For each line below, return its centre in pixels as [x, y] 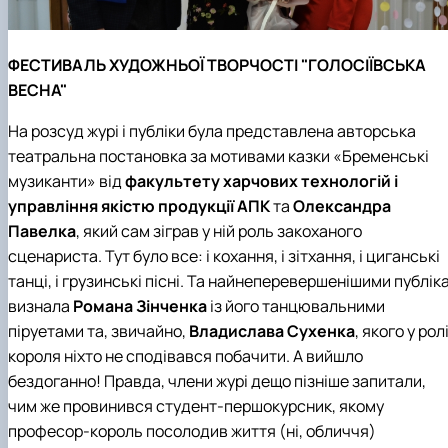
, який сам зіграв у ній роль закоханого [219, 231]
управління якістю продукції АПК [139, 206]
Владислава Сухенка [272, 331]
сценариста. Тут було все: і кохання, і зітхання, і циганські [224, 256]
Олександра [342, 206]
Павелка [42, 231]
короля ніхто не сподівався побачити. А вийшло [185, 356]
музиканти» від [66, 181]
